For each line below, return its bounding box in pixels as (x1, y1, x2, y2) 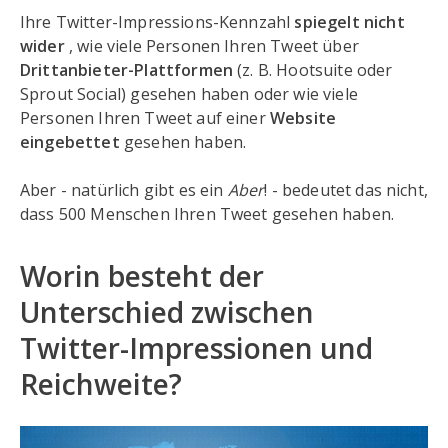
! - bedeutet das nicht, (264, 179, 428, 201)
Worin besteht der (20, 257, 264, 295)
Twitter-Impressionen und (20, 329, 373, 367)
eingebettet (20, 131, 120, 153)
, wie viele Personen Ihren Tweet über (68, 35, 359, 57)
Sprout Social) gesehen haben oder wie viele (20, 83, 358, 105)
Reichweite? (20, 365, 182, 403)
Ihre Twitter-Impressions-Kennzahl (20, 11, 295, 33)
